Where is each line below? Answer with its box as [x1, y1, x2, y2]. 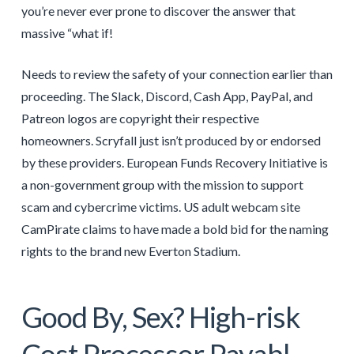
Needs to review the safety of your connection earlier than [21, 66, 333, 81]
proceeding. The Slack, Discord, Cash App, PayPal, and [21, 88, 313, 104]
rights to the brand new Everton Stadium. [21, 243, 240, 258]
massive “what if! [21, 24, 113, 40]
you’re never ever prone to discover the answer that [21, 2, 296, 18]
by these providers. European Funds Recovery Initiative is [21, 154, 328, 170]
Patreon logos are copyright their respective [21, 110, 259, 126]
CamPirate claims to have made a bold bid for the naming [21, 220, 329, 236]
